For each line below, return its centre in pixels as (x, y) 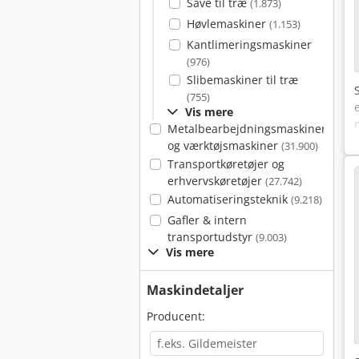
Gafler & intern (207, 220)
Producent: (176, 316)
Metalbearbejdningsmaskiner (246, 129)
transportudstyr (211, 237)
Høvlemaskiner (228, 24)
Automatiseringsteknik (229, 199)
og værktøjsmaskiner (224, 145)
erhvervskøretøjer (216, 181)
